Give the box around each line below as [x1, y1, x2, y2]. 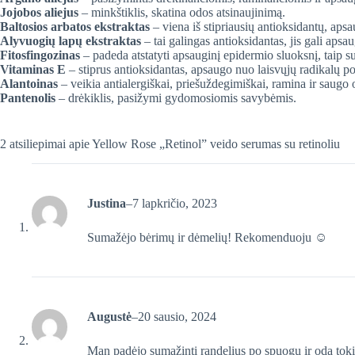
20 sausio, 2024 [138, 309, 216, 323]
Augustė [87, 309, 132, 323]
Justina [87, 196, 126, 210]
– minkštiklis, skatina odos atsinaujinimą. [78, 6, 285, 20]
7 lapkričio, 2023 [132, 196, 217, 210]
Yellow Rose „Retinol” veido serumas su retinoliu [92, 137, 340, 151]
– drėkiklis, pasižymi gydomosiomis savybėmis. [55, 91, 296, 105]
